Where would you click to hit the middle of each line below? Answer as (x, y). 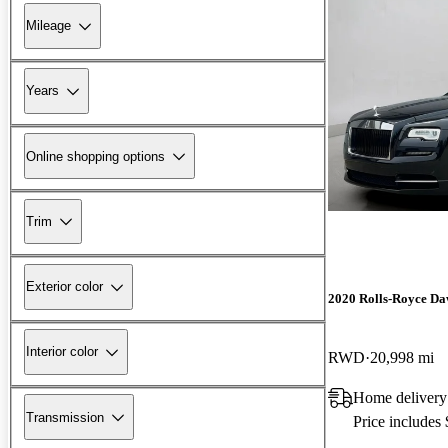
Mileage (48, 26)
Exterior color (64, 287)
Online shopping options (95, 156)
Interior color (62, 352)
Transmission (65, 417)
